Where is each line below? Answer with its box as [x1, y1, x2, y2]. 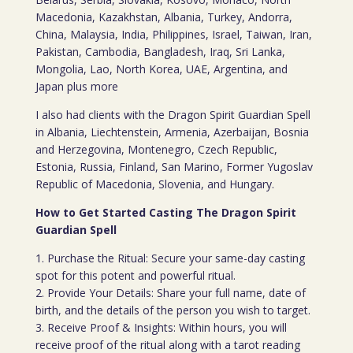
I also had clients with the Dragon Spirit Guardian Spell [35, 107, 310, 122]
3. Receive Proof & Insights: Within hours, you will [35, 320, 287, 335]
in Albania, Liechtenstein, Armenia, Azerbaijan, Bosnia [35, 124, 309, 139]
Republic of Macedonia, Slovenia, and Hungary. [35, 176, 274, 191]
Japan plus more [35, 79, 118, 94]
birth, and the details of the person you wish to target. [35, 303, 310, 318]
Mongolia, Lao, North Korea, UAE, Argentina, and [35, 61, 288, 76]
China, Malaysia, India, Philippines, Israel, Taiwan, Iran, [35, 27, 312, 42]
